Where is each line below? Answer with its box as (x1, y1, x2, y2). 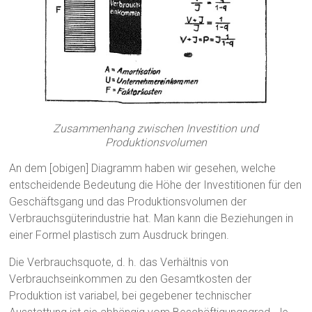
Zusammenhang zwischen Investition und (53, 121, 259, 135)
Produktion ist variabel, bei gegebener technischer (9, 288, 252, 302)
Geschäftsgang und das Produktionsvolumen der (9, 194, 247, 208)
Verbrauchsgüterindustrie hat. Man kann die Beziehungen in (9, 211, 294, 225)
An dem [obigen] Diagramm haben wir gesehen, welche (9, 161, 276, 175)
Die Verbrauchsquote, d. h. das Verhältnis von (9, 255, 229, 269)
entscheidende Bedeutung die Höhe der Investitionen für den (9, 178, 302, 192)
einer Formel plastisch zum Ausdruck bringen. (9, 228, 230, 242)
